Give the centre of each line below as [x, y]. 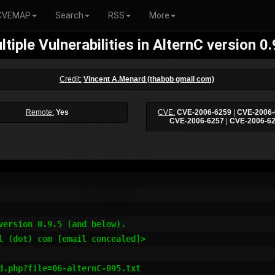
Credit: [71, 79]
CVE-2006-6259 [204, 112]
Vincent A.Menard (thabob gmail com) [149, 79]
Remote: [40, 112]
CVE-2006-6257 [196, 121]
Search [69, 15]
